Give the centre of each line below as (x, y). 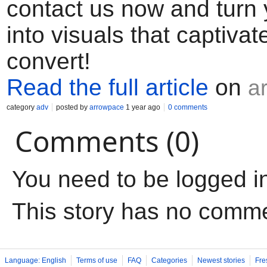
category (21, 107)
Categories (169, 260)
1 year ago (142, 107)
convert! (49, 61)
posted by (73, 107)
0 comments (188, 107)
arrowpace (107, 107)
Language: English (35, 260)
